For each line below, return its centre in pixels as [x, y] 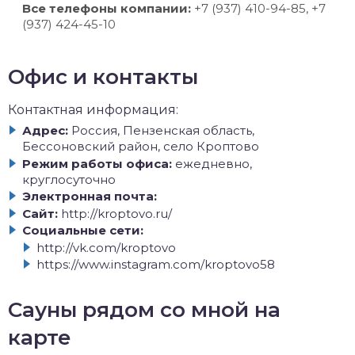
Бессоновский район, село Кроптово [141, 146]
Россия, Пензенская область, [163, 130]
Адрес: [45, 130]
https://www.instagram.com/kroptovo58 [156, 264]
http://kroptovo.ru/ [116, 213]
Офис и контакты [103, 77]
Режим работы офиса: [97, 163]
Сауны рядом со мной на [144, 310]
